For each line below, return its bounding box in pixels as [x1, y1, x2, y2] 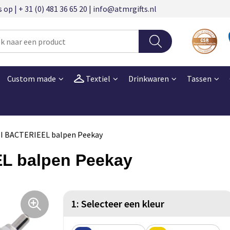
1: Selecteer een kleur [71, 197, 164, 210]
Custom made [7, 73, 56, 84]
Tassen [186, 73, 212, 84]
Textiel [84, 73, 110, 84]
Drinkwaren [128, 73, 169, 84]
